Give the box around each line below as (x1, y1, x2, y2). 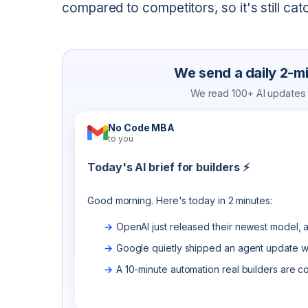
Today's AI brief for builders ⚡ (87, 159, 250, 174)
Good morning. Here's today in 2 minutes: (87, 194, 272, 206)
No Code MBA (108, 121, 175, 133)
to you (108, 133, 133, 144)
